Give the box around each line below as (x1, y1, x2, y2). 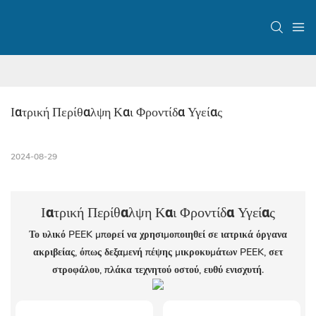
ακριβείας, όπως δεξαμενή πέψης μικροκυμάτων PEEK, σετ (33, 245, 283, 259)
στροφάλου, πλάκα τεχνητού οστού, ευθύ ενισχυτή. (52, 262, 264, 276)
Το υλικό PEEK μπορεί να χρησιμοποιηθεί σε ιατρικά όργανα (29, 227, 287, 241)
